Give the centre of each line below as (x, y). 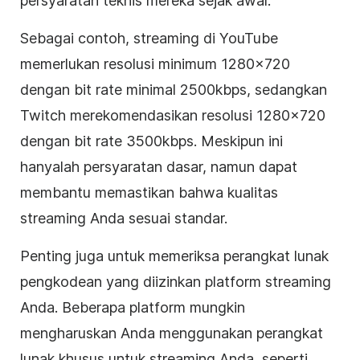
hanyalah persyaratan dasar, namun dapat (159, 166)
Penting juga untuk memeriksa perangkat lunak (174, 256)
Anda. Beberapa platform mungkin (133, 307)
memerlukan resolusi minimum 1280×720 (155, 63)
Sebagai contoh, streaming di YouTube (149, 38)
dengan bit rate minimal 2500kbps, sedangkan (174, 89)
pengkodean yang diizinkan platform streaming (176, 281)
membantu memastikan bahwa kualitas (149, 192)
